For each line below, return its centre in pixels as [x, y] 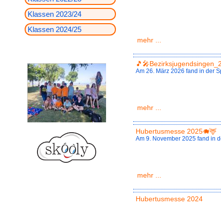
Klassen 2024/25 [55, 29]
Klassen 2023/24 [55, 14]
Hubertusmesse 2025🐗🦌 [176, 131]
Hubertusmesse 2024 [169, 199]
